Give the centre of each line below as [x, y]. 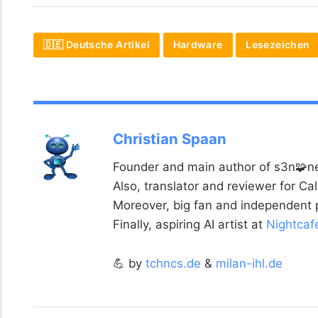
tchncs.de [173, 264]
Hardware [198, 45]
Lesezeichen [278, 45]
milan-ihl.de [249, 264]
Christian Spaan [169, 139]
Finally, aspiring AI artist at [189, 225]
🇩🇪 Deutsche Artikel [96, 45]
